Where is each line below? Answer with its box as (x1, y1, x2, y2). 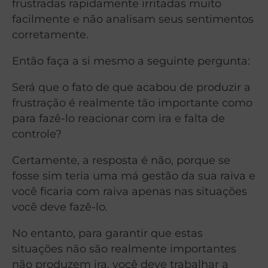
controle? (12, 127, 62, 140)
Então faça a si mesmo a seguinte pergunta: (12, 54, 250, 68)
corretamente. (12, 28, 89, 41)
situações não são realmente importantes (12, 242, 236, 255)
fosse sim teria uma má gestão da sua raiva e (12, 169, 255, 182)
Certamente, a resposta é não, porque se (12, 153, 230, 166)
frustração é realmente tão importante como (12, 96, 252, 109)
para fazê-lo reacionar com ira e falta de (12, 111, 225, 124)
